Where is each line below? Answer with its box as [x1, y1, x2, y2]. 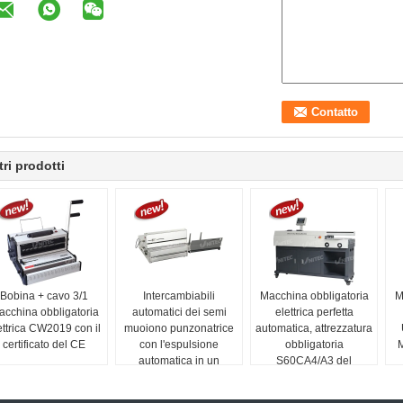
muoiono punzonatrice [124, 322, 234, 335]
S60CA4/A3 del [276, 354, 352, 367]
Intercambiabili [143, 290, 215, 302]
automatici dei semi [131, 306, 227, 318]
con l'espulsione [139, 338, 219, 351]
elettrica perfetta [274, 306, 354, 318]
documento [286, 371, 342, 383]
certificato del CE [3, 338, 85, 351]
